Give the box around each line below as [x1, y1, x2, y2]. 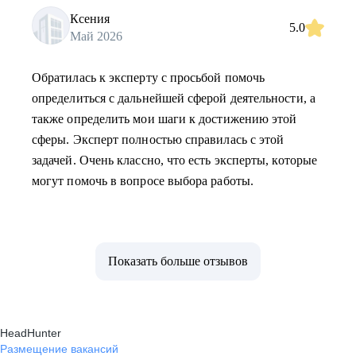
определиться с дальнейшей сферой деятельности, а [32, 91, 315, 105]
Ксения [70, 11, 110, 25]
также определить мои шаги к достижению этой [32, 112, 297, 126]
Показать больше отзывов [108, 254, 248, 268]
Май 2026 [70, 29, 122, 43]
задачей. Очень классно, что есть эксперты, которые [32, 153, 317, 167]
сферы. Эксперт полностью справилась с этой [32, 133, 284, 146]
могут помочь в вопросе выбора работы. [32, 174, 253, 188]
